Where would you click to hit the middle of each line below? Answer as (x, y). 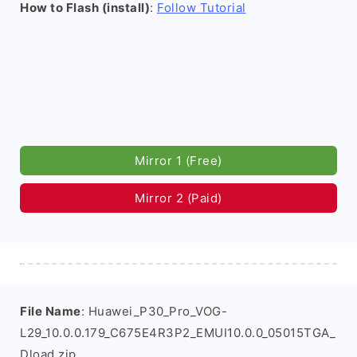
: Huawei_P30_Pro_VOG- (154, 311)
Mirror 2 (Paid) (178, 198)
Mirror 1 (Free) (178, 161)
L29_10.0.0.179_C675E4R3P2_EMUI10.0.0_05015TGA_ (178, 333)
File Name (51, 311)
